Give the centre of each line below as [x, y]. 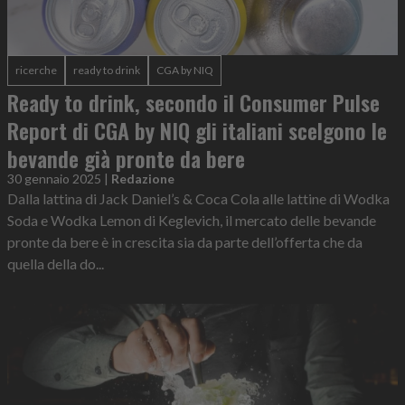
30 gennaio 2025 [54, 179]
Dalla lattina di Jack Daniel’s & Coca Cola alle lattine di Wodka [198, 198]
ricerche [36, 70]
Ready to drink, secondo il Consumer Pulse [193, 102]
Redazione [143, 179]
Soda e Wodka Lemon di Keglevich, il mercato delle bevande [192, 220]
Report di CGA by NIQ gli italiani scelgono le [197, 130]
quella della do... [56, 264]
